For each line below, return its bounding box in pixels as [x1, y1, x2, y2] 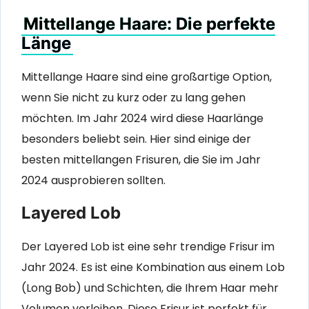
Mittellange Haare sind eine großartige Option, [21, 69, 272, 86]
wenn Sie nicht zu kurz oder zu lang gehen [21, 90, 246, 106]
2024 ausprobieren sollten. [21, 172, 166, 189]
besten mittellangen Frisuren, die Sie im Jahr [21, 152, 261, 168]
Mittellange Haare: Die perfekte [23, 14, 275, 34]
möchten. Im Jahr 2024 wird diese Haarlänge [21, 110, 263, 127]
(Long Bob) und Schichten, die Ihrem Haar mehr [21, 279, 279, 296]
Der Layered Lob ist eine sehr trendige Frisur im [21, 238, 275, 255]
